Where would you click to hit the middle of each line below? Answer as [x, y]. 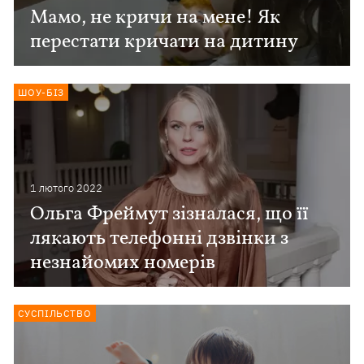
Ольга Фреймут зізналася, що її [169, 214]
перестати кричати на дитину [165, 42]
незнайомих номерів [123, 263]
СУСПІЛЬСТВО [55, 313]
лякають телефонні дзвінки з [160, 239]
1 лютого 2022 [67, 188]
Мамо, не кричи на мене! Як [156, 18]
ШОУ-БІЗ [41, 92]
